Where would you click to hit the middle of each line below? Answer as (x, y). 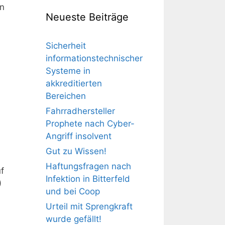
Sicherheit (66, 46)
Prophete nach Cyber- (90, 124)
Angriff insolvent (79, 136)
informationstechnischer (94, 58)
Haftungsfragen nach (88, 166)
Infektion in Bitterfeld (88, 179)
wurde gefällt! (74, 219)
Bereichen (66, 96)
